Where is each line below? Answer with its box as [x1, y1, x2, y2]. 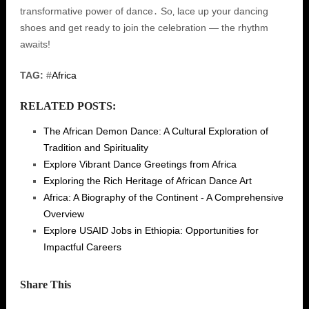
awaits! [19, 39, 50, 50]
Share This [19, 279, 71, 290]
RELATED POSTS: [19, 100, 116, 112]
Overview [43, 208, 84, 219]
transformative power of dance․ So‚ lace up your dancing [19, 6, 268, 17]
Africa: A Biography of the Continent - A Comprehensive [43, 192, 283, 203]
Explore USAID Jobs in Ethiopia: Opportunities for [43, 225, 259, 236]
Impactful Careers [43, 241, 121, 252]
